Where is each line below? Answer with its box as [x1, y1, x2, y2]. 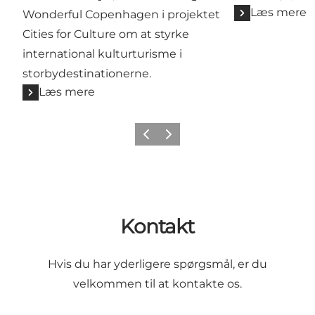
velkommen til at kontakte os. [72, 276, 242, 290]
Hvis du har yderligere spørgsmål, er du [47, 257, 267, 271]
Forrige [136, 133, 169, 144]
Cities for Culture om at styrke [22, 27, 189, 41]
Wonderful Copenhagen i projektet [22, 8, 220, 22]
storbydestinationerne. [22, 67, 151, 81]
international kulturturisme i [22, 47, 182, 61]
